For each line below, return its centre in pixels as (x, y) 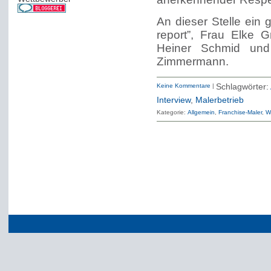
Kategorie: (171, 112)
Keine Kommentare (183, 86)
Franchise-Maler (240, 112)
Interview (173, 100)
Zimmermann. (192, 61)
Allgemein (201, 112)
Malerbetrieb (219, 100)
